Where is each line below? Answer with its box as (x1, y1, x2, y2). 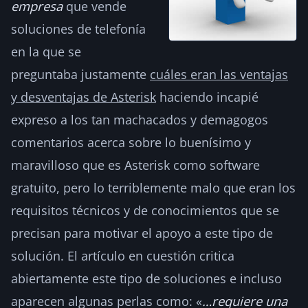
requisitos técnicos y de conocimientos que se (11, 201, 279, 219)
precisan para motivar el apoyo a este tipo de (11, 224, 273, 241)
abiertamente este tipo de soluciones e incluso (11, 269, 282, 287)
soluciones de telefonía (11, 20, 146, 37)
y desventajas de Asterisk (11, 88, 156, 105)
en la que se (11, 43, 81, 60)
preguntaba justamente (11, 65, 150, 82)
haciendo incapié (156, 88, 258, 105)
